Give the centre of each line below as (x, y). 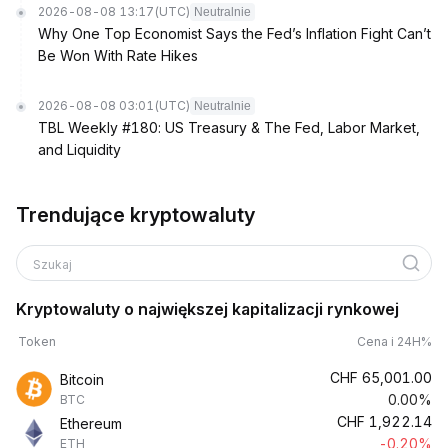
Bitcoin (82, 379)
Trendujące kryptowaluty (135, 215)
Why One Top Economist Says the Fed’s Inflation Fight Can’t (234, 33)
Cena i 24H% (394, 341)
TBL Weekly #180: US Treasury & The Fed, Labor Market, (229, 127)
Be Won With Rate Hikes (118, 55)
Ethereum (91, 423)
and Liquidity (79, 149)
